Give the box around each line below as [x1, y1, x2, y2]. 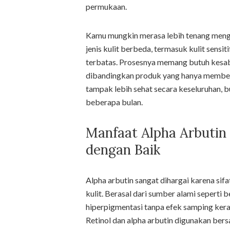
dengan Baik [86, 141, 160, 158]
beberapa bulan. [86, 97, 143, 107]
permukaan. [86, 1, 127, 11]
